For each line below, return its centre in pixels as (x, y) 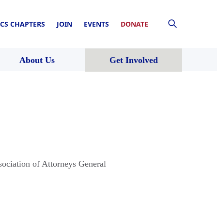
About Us (37, 60)
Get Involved (134, 60)
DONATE (134, 24)
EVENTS (96, 24)
